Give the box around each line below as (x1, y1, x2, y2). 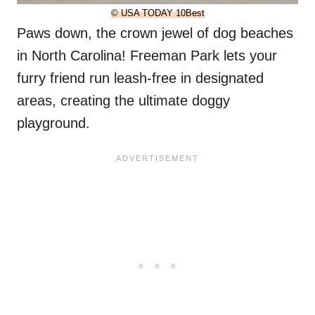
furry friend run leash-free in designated (17, 70, 264, 86)
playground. (17, 115, 90, 131)
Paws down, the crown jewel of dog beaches (17, 25, 293, 41)
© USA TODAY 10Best (110, 8, 205, 19)
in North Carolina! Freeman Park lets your (17, 48, 277, 64)
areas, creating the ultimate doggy (17, 93, 230, 109)
